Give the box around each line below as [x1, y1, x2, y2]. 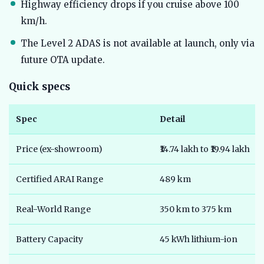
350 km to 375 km [160, 204, 232, 215]
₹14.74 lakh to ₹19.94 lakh [160, 144, 250, 155]
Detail [160, 114, 185, 125]
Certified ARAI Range [16, 174, 103, 185]
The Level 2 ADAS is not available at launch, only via [21, 38, 255, 49]
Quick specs [9, 80, 70, 94]
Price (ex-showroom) [16, 144, 103, 155]
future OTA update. [21, 54, 105, 66]
